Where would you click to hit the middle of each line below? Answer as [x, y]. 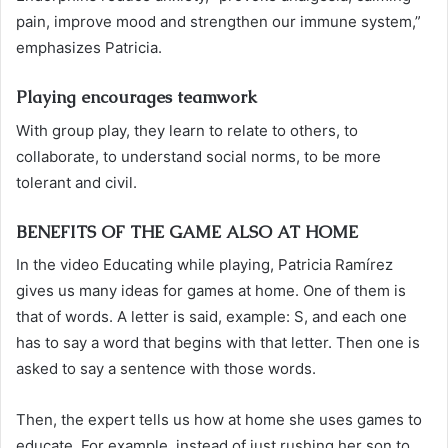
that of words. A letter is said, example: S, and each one [211, 316]
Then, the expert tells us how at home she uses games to [219, 419]
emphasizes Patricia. [89, 47]
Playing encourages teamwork [136, 97]
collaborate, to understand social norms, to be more [198, 156]
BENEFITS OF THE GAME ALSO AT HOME [187, 231]
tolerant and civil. [76, 182]
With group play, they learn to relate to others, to [187, 130]
